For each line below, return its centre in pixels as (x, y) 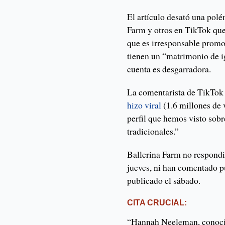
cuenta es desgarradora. (169, 69)
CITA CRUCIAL (156, 203)
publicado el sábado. (164, 181)
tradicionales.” (153, 131)
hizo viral (145, 105)
